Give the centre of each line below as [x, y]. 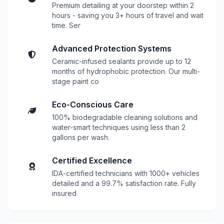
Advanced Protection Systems [112, 48]
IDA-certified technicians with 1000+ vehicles [126, 173]
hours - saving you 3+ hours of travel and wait [128, 15]
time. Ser [66, 25]
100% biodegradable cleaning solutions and [125, 117]
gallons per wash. [81, 137]
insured [64, 193]
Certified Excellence [92, 160]
